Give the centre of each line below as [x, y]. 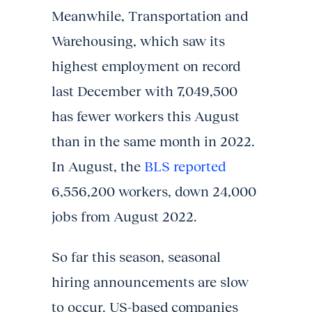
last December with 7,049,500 [145, 91]
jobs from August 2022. [124, 217]
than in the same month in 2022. [153, 141]
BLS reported [185, 166]
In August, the [98, 166]
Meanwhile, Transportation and [150, 16]
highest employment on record [146, 66]
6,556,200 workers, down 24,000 [154, 192]
